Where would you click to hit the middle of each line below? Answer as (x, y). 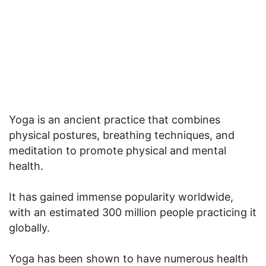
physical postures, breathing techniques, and (122, 135)
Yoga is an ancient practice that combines (115, 119)
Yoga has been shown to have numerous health (129, 258)
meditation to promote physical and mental (118, 150)
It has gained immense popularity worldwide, (121, 197)
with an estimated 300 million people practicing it (133, 212)
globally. (29, 227)
